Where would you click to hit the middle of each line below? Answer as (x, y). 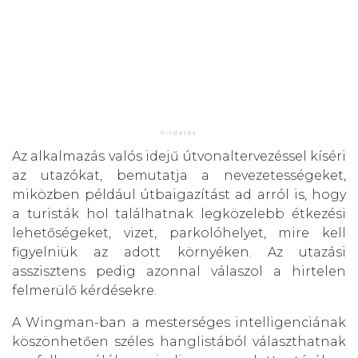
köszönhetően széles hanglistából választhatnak (179, 341)
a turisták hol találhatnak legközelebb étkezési (179, 213)
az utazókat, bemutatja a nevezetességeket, (179, 175)
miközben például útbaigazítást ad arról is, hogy (179, 194)
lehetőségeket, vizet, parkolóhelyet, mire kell (179, 233)
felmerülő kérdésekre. (84, 290)
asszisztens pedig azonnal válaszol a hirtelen (179, 271)
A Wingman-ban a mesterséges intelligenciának (179, 322)
